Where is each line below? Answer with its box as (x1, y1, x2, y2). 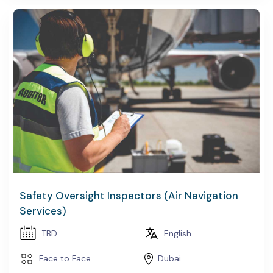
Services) (19, 204, 66, 218)
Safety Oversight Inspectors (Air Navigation (19, 188, 238, 202)
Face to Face (39, 253, 91, 264)
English (163, 227, 191, 239)
